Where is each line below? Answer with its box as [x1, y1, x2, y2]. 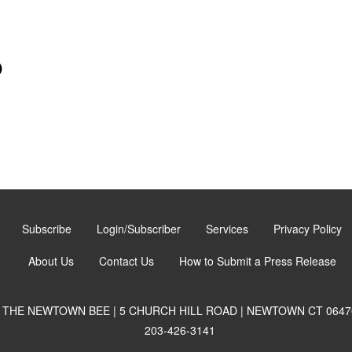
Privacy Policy [273, 221, 342, 236]
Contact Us [98, 253, 154, 269]
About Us [27, 253, 74, 269]
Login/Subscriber [96, 221, 181, 236]
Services [205, 221, 248, 236]
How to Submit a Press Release [178, 253, 336, 269]
